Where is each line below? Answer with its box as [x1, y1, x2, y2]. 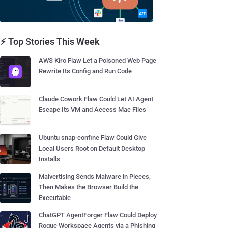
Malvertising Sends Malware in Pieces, [39, 173, 151, 180]
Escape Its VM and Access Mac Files [39, 106, 146, 113]
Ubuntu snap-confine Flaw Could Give [39, 134, 147, 141]
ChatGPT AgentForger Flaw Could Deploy [39, 211, 157, 219]
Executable [39, 194, 71, 202]
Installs [39, 155, 60, 163]
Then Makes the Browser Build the [39, 183, 138, 191]
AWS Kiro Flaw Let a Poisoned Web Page [39, 56, 156, 64]
